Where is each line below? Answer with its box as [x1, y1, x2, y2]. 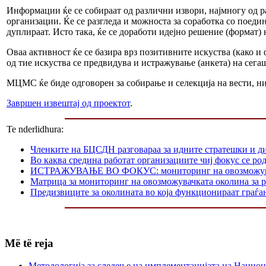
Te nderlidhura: [7, 123, 64, 134]
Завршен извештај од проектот [7, 97, 130, 108]
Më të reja [5, 236, 53, 249]
